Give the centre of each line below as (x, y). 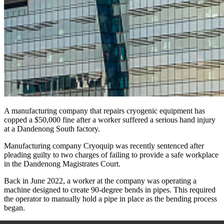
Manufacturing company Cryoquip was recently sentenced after (104, 145)
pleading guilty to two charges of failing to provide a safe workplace (111, 154)
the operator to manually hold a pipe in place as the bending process (110, 198)
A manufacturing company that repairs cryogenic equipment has (104, 110)
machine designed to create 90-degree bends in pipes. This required (110, 189)
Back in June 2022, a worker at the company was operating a (100, 180)
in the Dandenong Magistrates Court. (62, 163)
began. (14, 207)
